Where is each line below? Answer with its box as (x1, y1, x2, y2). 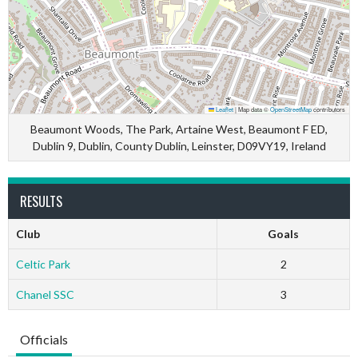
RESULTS (20, 192, 62, 211)
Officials (20, 332, 68, 347)
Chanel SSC (15, 288, 74, 301)
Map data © (237, 105, 270, 113)
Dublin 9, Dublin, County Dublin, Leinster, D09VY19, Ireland (32, 139, 326, 153)
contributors (312, 105, 345, 113)
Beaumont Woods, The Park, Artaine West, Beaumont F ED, (30, 122, 328, 136)
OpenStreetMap (270, 105, 312, 113)
